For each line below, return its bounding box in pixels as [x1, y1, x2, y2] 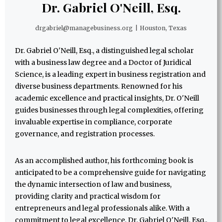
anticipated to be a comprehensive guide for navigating [15, 168, 206, 177]
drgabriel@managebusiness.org [35, 24, 133, 32]
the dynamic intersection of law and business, [15, 180, 171, 189]
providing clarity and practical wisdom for [15, 192, 161, 201]
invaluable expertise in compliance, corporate [15, 117, 172, 127]
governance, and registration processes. [15, 129, 155, 139]
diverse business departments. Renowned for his [15, 82, 182, 91]
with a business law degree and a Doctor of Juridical [15, 58, 191, 67]
